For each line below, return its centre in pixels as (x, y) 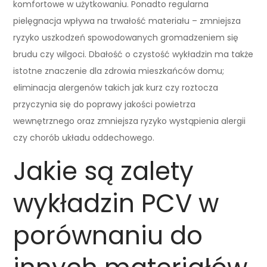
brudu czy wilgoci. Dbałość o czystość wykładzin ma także (133, 54)
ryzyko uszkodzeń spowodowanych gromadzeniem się (126, 37)
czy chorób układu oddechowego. (84, 137)
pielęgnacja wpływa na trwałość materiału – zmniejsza (127, 21)
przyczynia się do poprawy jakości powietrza (105, 104)
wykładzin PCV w (116, 203)
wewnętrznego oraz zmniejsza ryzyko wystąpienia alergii (130, 121)
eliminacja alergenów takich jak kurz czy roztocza (116, 87)
